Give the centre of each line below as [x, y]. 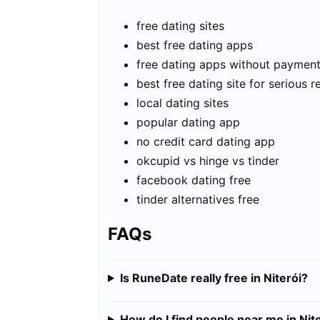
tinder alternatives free [198, 200]
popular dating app [188, 122]
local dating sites [182, 103]
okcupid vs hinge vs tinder [208, 161]
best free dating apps [195, 45]
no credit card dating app [206, 142]
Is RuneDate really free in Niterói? [214, 277]
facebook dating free [194, 180]
